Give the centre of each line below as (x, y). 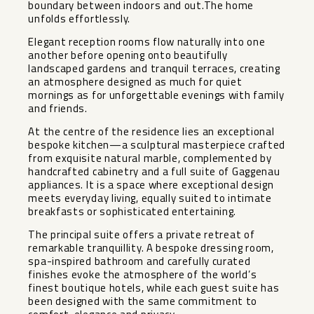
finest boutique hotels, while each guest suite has (154, 288)
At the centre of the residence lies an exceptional (151, 132)
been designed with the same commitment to (143, 301)
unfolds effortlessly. (80, 19)
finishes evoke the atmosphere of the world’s (143, 275)
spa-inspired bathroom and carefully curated (139, 261)
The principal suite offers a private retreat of (142, 235)
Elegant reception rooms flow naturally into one (147, 42)
